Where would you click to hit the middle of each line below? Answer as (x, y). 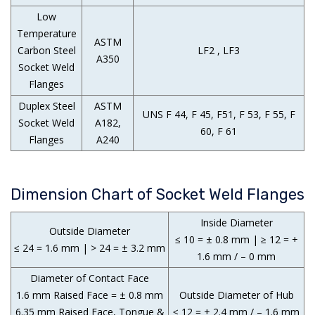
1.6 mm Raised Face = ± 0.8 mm (90, 295)
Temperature (46, 34)
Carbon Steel (46, 51)
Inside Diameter (236, 223)
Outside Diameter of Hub (236, 295)
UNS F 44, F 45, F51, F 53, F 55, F (219, 115)
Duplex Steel (46, 106)
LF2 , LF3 (219, 51)
